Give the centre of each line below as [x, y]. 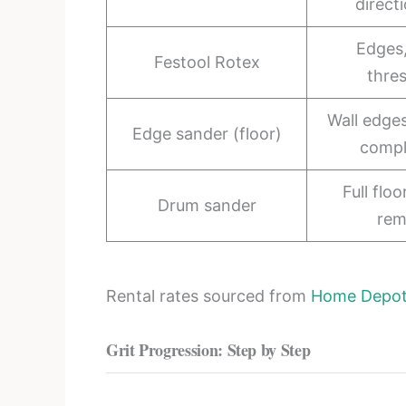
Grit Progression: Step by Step [208, 349]
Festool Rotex [207, 62]
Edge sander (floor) [207, 133]
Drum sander [207, 205]
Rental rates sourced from [208, 295]
